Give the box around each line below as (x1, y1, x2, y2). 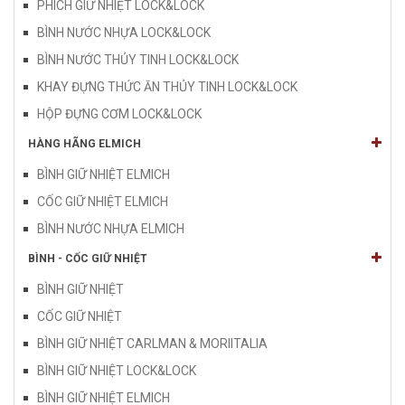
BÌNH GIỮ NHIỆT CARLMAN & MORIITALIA (37, 335, 268, 351)
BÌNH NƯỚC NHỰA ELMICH (37, 221, 184, 236)
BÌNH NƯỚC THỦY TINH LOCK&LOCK (37, 52, 239, 67)
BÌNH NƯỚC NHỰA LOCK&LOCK (37, 24, 211, 40)
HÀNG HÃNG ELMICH (28, 137, 141, 150)
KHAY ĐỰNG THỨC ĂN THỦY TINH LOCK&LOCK (37, 79, 297, 94)
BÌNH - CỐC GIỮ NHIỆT (28, 251, 147, 265)
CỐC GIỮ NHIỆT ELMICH (37, 193, 168, 209)
